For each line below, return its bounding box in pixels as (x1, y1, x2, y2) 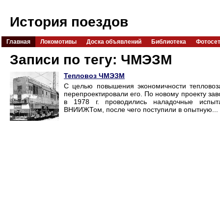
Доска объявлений (86, 38, 141, 45)
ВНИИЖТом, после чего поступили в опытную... (64, 106, 218, 114)
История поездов (10, 14, 128, 29)
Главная (6, 38, 30, 45)
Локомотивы (40, 38, 77, 45)
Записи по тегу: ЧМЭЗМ (10, 52, 172, 67)
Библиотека (151, 38, 186, 45)
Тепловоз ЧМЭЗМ (64, 72, 125, 80)
